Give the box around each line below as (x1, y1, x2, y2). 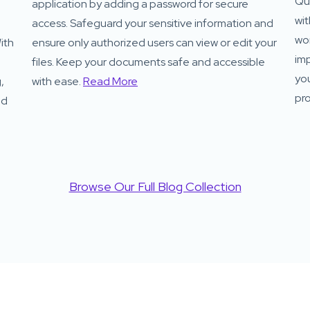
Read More (83, 73, 138, 89)
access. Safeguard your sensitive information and (32, 15, 273, 30)
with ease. (32, 73, 83, 89)
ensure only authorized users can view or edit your (32, 35, 277, 50)
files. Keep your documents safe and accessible (32, 54, 265, 69)
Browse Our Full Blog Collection (69, 178, 241, 194)
